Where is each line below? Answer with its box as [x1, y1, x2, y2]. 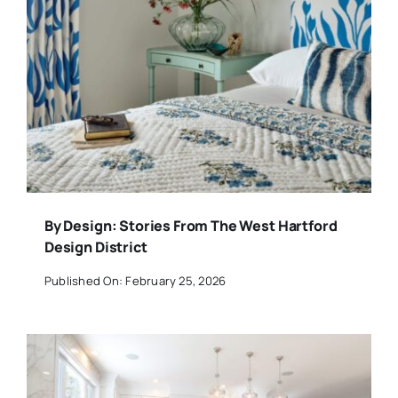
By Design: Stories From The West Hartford [44, 216, 338, 236]
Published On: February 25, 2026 [44, 272, 227, 289]
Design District [44, 237, 147, 258]
